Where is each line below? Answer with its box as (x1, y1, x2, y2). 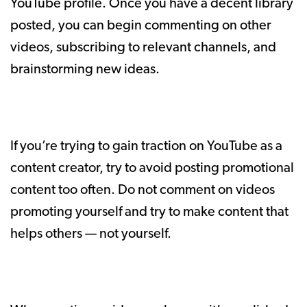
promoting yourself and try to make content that (10, 205, 288, 219)
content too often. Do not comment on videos (10, 183, 275, 197)
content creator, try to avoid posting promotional (10, 161, 294, 175)
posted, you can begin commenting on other (10, 19, 271, 33)
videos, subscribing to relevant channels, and (10, 40, 276, 55)
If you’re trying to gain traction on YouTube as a (10, 139, 282, 153)
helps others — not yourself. (10, 227, 174, 241)
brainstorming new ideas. (10, 62, 162, 77)
